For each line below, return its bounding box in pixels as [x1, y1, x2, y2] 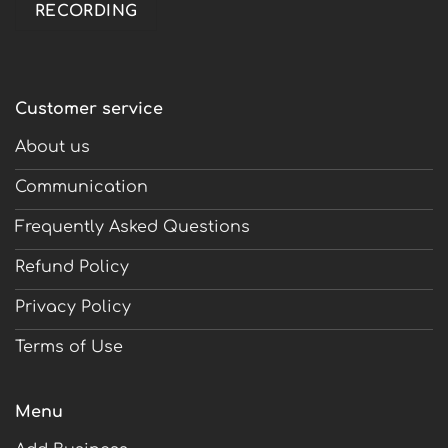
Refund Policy [15, 257, 129, 276]
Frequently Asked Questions [15, 217, 250, 236]
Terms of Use [15, 337, 123, 356]
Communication [15, 177, 148, 196]
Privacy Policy [15, 297, 131, 316]
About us [15, 137, 90, 156]
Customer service [15, 100, 163, 119]
